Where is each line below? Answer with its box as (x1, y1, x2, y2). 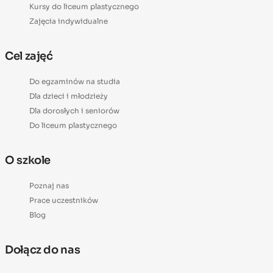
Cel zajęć (5, 49, 53, 63)
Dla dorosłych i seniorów (29, 105, 119, 115)
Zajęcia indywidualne (29, 16, 108, 26)
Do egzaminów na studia (29, 76, 120, 86)
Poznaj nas (29, 180, 69, 190)
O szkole (5, 153, 51, 167)
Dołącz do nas (5, 243, 80, 257)
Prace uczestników (29, 195, 98, 205)
